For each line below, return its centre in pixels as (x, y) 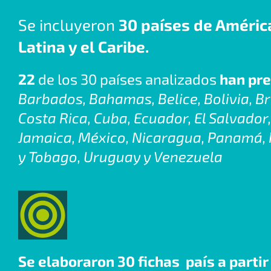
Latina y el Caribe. (83, 46)
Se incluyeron (68, 24)
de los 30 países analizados (129, 79)
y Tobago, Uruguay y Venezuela (120, 156)
